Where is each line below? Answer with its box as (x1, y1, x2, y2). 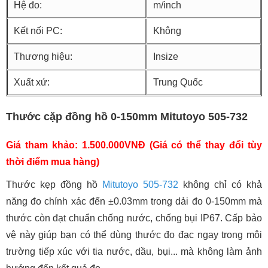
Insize (153, 51, 178, 62)
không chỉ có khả (178, 179, 262, 190)
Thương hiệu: (14, 51, 72, 62)
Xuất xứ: (14, 77, 50, 87)
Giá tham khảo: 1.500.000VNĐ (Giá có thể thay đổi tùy (6, 139, 262, 150)
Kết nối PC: (14, 25, 62, 36)
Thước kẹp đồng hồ (6, 179, 102, 190)
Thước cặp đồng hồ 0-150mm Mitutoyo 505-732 (6, 110, 248, 123)
